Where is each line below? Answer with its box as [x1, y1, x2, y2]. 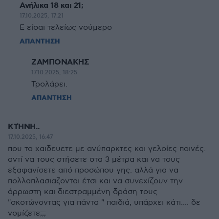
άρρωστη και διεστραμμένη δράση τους [8, 187, 157, 197]
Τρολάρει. [31, 80, 67, 89]
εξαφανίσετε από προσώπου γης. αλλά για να [8, 166, 178, 175]
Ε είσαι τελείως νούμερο [20, 23, 112, 32]
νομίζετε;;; [8, 209, 46, 218]
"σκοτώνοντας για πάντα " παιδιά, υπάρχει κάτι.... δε [8, 198, 200, 207]
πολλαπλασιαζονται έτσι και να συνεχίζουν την [8, 176, 183, 186]
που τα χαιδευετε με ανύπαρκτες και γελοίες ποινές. [8, 144, 206, 153]
